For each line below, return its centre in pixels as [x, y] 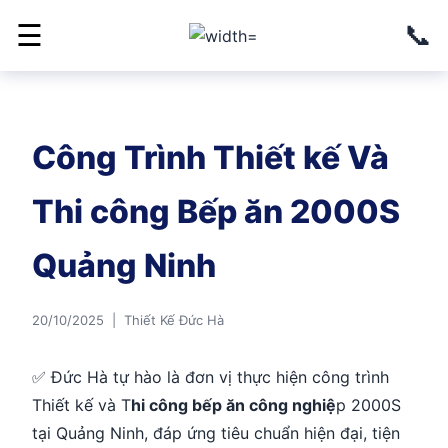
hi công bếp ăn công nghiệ [233, 405]
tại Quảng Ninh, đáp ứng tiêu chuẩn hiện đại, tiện [216, 433]
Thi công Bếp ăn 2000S [216, 211]
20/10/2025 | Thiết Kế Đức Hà [128, 320]
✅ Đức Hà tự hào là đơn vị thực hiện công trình [210, 377]
